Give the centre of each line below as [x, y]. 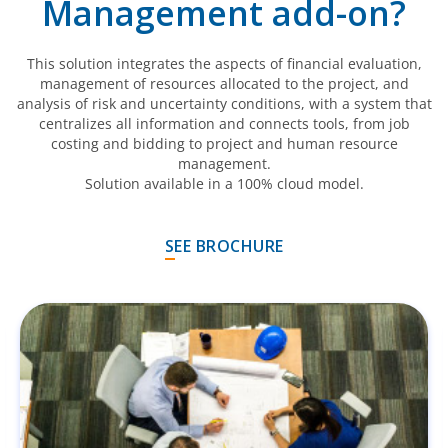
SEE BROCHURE [224, 246]
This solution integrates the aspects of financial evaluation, [224, 63]
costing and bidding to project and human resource [224, 143]
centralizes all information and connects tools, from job [224, 123]
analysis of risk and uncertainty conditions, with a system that [224, 103]
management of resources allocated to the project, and [224, 83]
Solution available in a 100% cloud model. [224, 183]
